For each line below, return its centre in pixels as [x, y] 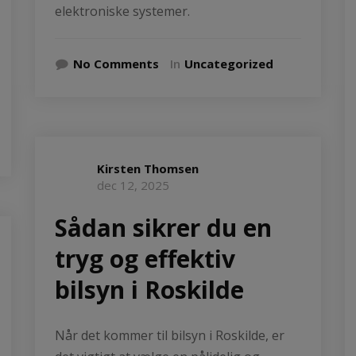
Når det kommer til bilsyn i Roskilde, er [170, 335]
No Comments [116, 63]
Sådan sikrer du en [163, 227]
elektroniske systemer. [122, 11]
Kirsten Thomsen [148, 168]
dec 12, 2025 [133, 185]
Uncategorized [229, 63]
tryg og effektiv [145, 258]
